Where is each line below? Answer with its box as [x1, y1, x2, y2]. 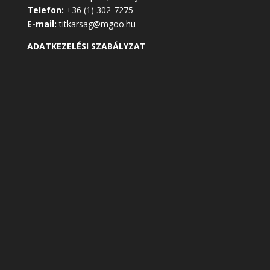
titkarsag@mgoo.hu [58, 17, 136, 30]
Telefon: [27, 4, 66, 16]
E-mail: [27, 17, 59, 30]
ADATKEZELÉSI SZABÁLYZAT [27, 40, 146, 52]
